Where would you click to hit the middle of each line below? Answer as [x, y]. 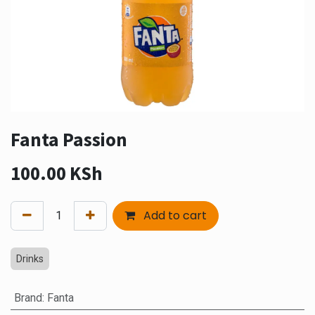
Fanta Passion [69, 139]
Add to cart [174, 215]
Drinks [30, 258]
